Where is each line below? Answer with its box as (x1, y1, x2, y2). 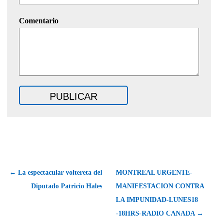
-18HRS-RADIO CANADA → (116, 209, 203, 217)
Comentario (19, 16, 58, 25)
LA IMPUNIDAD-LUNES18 (116, 196, 198, 203)
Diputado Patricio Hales (31, 182, 102, 190)
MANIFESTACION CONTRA (116, 182, 204, 190)
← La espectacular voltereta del (9, 168, 102, 176)
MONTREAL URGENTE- (116, 168, 192, 176)
